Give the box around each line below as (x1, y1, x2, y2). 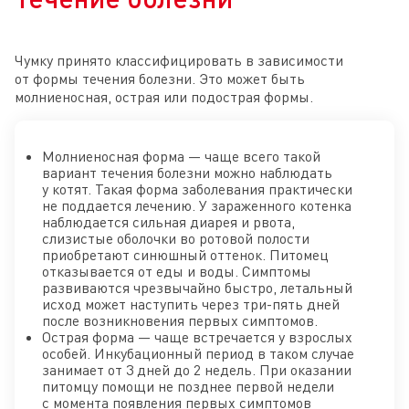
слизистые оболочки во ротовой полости (42, 228, 309, 247)
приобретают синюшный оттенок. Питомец (42, 245, 329, 264)
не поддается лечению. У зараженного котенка (42, 195, 351, 215)
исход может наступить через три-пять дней (42, 294, 340, 313)
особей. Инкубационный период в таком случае (42, 343, 354, 362)
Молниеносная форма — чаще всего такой (42, 146, 320, 165)
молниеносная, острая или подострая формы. (15, 87, 313, 106)
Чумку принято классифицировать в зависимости (15, 50, 343, 69)
